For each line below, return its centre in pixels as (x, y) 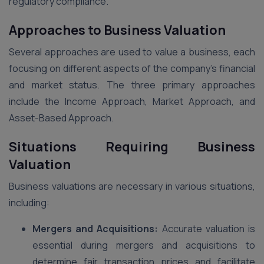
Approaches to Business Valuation (117, 30)
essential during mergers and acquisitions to (144, 245)
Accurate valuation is (207, 229)
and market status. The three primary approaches (132, 85)
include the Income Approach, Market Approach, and (132, 101)
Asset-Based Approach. (61, 118)
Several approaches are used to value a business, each (132, 52)
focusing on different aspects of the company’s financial (132, 68)
